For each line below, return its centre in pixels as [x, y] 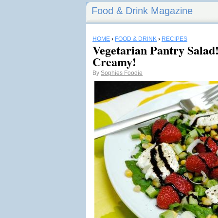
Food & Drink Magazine [142, 11]
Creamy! [114, 62]
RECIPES [174, 39]
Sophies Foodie [122, 73]
